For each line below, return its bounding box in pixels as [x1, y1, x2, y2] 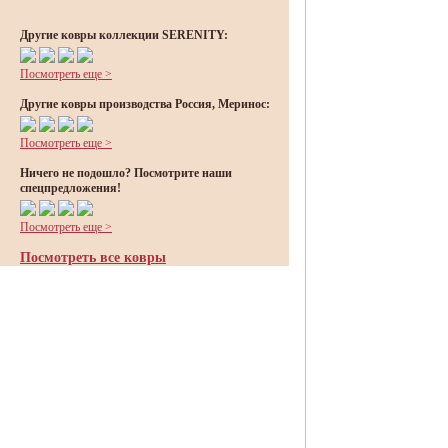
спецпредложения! [20, 181, 121, 195]
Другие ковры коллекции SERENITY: [20, 28, 228, 42]
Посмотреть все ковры [20, 250, 166, 265]
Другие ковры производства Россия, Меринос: [20, 97, 270, 111]
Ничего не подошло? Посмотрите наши [20, 166, 232, 180]
